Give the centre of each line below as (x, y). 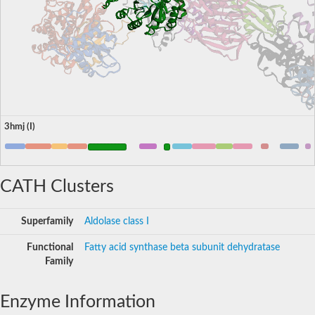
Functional (50, 247)
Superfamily (47, 221)
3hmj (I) (20, 126)
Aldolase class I (117, 221)
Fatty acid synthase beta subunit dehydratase (182, 247)
